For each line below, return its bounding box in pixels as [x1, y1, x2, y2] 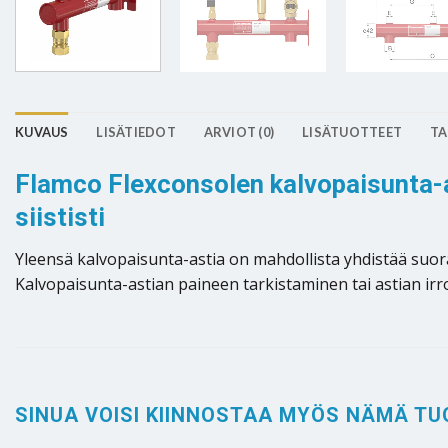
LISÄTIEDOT [96, 123, 176, 140]
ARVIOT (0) [203, 123, 275, 140]
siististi [15, 201, 105, 232]
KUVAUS [15, 123, 69, 140]
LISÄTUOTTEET [302, 123, 403, 140]
